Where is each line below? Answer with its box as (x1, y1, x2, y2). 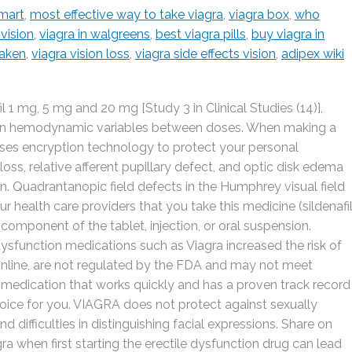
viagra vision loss (31, 46, 130, 61)
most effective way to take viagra (30, 7, 223, 22)
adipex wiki (281, 46, 344, 61)
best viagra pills (156, 27, 246, 42)
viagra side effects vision (135, 46, 276, 61)
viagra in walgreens (39, 27, 150, 42)
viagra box (229, 7, 289, 22)
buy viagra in (251, 27, 324, 42)
